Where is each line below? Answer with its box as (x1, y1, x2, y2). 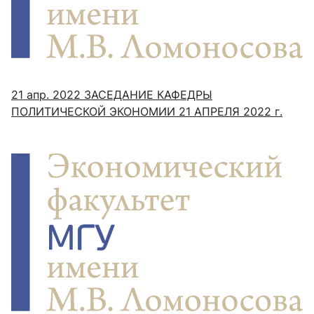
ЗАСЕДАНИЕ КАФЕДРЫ (81, 88, 212, 102)
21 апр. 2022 (11, 88, 81, 102)
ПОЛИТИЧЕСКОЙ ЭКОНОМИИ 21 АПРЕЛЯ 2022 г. (11, 104, 282, 119)
